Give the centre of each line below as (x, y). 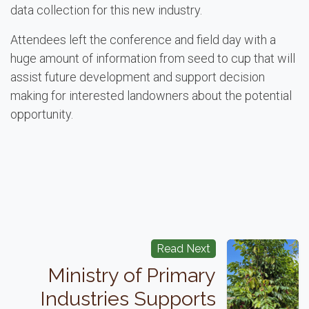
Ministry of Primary (131, 276)
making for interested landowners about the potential (151, 96)
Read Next (183, 249)
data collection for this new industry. (109, 10)
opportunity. (42, 114)
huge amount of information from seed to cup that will (153, 59)
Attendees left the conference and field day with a (143, 40)
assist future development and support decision (138, 77)
